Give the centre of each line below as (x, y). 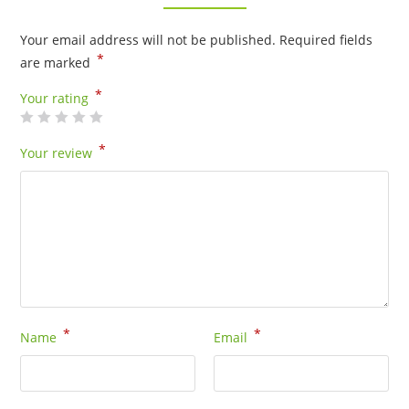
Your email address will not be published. (148, 39)
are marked (58, 62)
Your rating (57, 98)
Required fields (326, 39)
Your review (58, 152)
